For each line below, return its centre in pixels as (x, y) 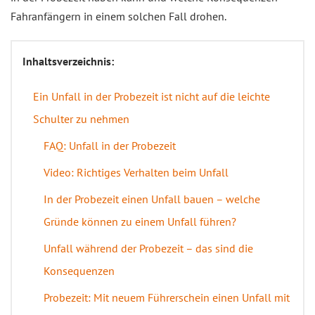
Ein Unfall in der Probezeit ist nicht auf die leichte (152, 96)
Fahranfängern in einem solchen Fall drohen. (118, 16)
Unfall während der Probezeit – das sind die (148, 248)
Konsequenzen (79, 271)
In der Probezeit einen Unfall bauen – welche (152, 199)
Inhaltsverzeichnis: (68, 61)
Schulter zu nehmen (81, 119)
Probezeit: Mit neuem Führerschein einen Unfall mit (167, 297)
